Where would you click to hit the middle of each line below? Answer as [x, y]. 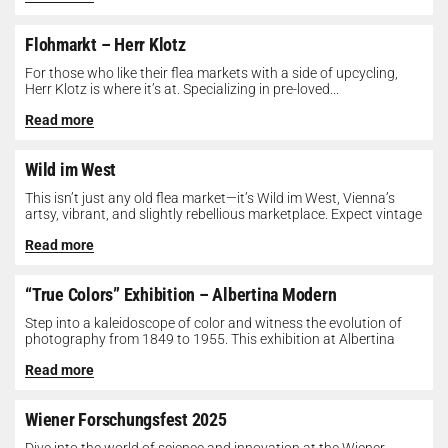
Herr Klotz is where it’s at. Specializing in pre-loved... [182, 89]
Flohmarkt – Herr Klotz [105, 44]
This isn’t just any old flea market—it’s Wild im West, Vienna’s [210, 198]
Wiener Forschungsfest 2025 [126, 419]
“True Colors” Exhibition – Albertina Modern [181, 294]
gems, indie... [64, 230]
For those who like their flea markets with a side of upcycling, [211, 73]
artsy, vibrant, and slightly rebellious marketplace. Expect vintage [223, 214]
